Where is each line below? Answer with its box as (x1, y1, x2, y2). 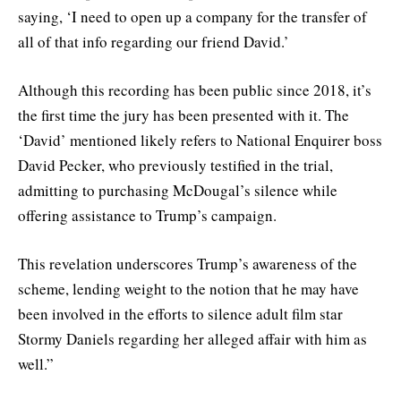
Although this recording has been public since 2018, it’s (18, 79, 371, 100)
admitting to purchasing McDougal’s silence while (18, 179, 337, 200)
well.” (18, 354, 54, 375)
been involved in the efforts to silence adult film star (18, 303, 343, 325)
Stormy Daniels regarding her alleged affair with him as (18, 328, 367, 350)
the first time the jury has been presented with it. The (18, 104, 349, 125)
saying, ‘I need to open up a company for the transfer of (18, 5, 367, 27)
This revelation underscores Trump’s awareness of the (18, 253, 357, 275)
